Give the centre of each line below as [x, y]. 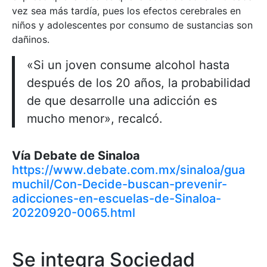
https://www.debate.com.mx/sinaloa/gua [128, 170]
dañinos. [31, 39]
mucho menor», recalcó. [95, 118]
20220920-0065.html [74, 212]
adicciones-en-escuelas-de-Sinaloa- [117, 198]
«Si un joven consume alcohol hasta [128, 65]
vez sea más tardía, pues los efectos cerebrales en [126, 10]
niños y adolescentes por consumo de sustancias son [132, 25]
